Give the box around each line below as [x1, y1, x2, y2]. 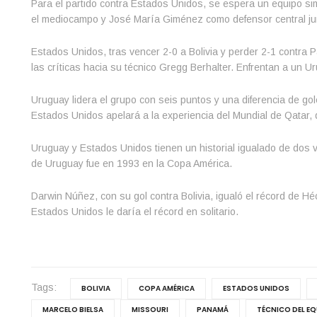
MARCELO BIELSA [42, 304, 103, 315]
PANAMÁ [196, 304, 229, 315]
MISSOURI [131, 304, 168, 315]
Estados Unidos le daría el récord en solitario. [30, 205, 238, 217]
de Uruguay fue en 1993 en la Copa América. [30, 157, 232, 169]
